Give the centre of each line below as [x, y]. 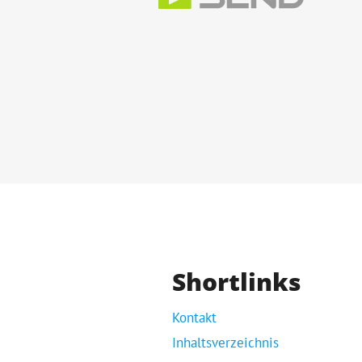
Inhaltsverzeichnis [225, 343]
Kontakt [194, 318]
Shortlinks [237, 281]
